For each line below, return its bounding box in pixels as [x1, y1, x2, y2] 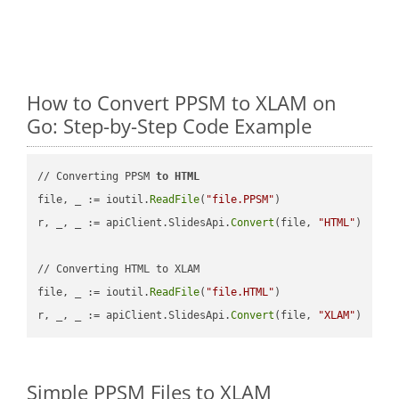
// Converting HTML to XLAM [37, 262, 200, 275]
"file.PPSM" [206, 192, 275, 206]
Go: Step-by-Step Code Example [27, 111, 312, 139]
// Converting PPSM [37, 169, 157, 183]
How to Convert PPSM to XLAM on [27, 88, 337, 116]
